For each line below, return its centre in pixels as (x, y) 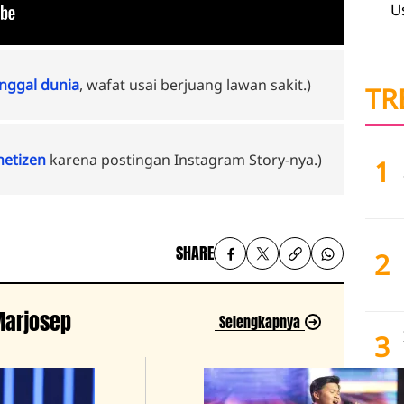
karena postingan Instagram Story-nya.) (186, 160)
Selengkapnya (260, 322)
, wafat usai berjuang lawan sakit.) (195, 85)
